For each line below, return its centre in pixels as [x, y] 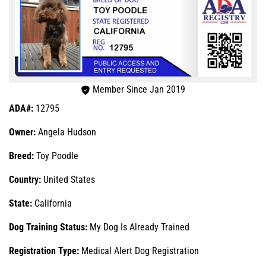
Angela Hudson [67, 132]
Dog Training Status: [49, 227]
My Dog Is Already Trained [140, 227]
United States [69, 179]
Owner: [23, 132]
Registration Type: [45, 251]
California [53, 203]
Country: [26, 179]
